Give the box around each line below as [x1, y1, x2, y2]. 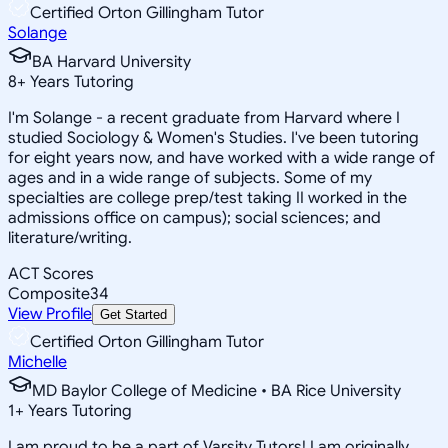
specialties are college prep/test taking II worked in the [8, 187, 407, 208]
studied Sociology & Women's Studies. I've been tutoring [8, 127, 419, 148]
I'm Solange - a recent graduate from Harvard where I [8, 107, 400, 128]
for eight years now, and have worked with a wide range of [8, 147, 435, 168]
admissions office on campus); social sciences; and [8, 207, 381, 228]
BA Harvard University [32, 51, 191, 72]
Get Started [100, 306, 167, 322]
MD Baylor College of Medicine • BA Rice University [32, 380, 401, 401]
